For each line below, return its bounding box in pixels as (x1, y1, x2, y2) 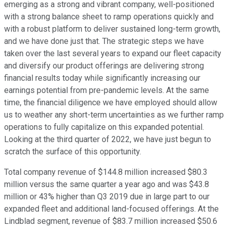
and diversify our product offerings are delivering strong (4, 61, 204, 71)
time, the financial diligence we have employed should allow (4, 98, 217, 108)
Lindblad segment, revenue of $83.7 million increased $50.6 (4, 216, 217, 226)
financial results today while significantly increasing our (4, 73, 200, 83)
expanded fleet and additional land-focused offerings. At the (4, 204, 219, 214)
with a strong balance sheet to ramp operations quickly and (4, 12, 214, 22)
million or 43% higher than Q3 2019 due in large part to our (4, 192, 210, 202)
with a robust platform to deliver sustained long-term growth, (4, 24, 220, 34)
